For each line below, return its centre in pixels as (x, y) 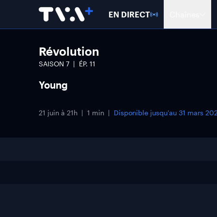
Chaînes (185, 14)
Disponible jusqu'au (146, 113)
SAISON (52, 64)
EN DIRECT (129, 14)
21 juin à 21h (58, 113)
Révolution (69, 51)
